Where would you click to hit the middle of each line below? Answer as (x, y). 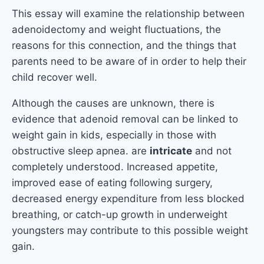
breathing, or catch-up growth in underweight (120, 215)
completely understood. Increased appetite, (115, 167)
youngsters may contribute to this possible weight (130, 231)
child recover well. (55, 77)
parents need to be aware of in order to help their (129, 62)
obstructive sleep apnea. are (81, 151)
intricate (171, 151)
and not (212, 151)
